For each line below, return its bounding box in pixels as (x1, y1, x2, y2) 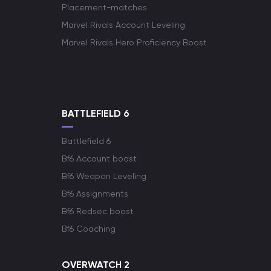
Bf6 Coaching (62, 224, 116, 233)
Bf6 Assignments (62, 189, 128, 198)
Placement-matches (62, 2, 147, 12)
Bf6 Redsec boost (62, 206, 134, 216)
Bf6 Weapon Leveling (62, 171, 146, 181)
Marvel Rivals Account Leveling (62, 20, 185, 30)
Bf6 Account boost (62, 154, 137, 163)
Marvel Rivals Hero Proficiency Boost (62, 38, 207, 47)
